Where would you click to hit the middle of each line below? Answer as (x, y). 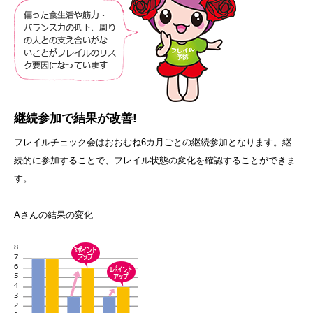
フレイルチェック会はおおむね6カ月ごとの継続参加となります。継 (153, 143)
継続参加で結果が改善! (75, 119)
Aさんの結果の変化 (53, 215)
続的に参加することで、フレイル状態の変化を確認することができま (155, 161)
